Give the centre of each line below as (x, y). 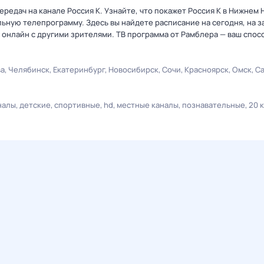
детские (35, 105)
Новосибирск (133, 70)
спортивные (77, 105)
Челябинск (29, 70)
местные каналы (148, 105)
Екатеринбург (79, 70)
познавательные (214, 105)
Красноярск (207, 70)
